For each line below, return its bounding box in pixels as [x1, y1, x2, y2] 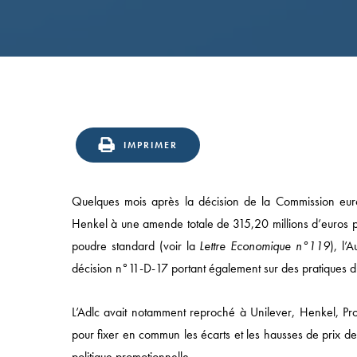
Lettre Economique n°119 [199, 237, 331, 254]
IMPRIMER [124, 138, 178, 151]
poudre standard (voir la [72, 237, 200, 254]
